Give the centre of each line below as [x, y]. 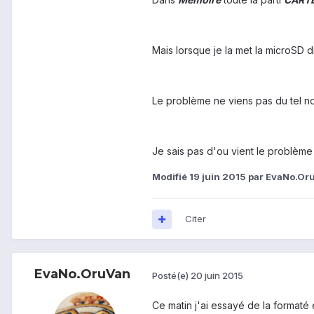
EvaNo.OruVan [82, 274]
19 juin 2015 [218, 177]
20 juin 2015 [217, 275]
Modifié [171, 177]
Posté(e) [171, 275]
